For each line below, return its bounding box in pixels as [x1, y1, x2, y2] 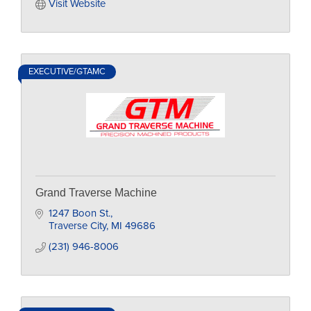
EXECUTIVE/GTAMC [28, 66, 106, 77]
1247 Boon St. [48, 207, 110, 219]
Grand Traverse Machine [35, 187, 157, 199]
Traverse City [48, 219, 106, 232]
